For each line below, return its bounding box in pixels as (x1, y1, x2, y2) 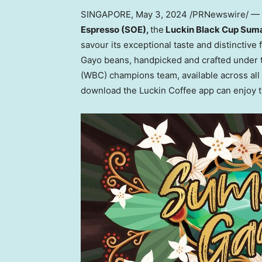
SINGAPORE (81, 9, 131, 20)
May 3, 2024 (136, 9, 187, 20)
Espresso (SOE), (81, 24, 150, 36)
